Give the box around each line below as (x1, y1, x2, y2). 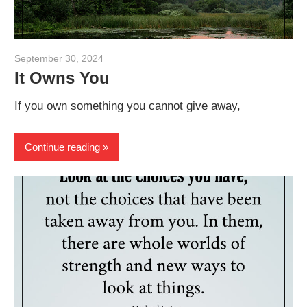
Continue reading (25, 140, 101, 153)
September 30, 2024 (14, 53, 104, 64)
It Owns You (14, 69, 110, 88)
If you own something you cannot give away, (14, 99, 241, 112)
